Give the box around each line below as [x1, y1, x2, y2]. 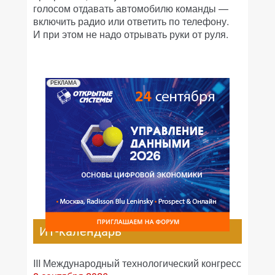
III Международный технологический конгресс [33, 256, 241, 270]
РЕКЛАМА [50, 80, 77, 86]
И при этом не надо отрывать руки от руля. [33, 27, 228, 41]
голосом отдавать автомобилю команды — [33, 1, 228, 15]
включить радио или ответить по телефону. [33, 14, 229, 28]
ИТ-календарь [39, 224, 122, 239]
